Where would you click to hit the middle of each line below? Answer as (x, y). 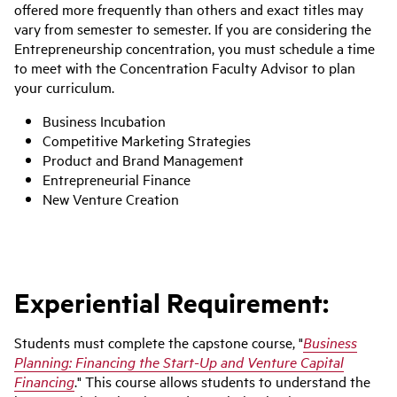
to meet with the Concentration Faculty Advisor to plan (185, 67)
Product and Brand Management (143, 160)
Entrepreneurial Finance (117, 179)
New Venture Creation (111, 198)
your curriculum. (64, 87)
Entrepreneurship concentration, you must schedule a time (195, 48)
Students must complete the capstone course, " (159, 342)
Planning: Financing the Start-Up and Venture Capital (179, 362)
